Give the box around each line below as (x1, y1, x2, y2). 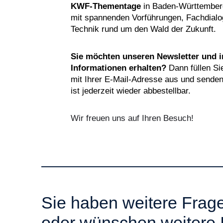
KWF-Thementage (71, 1, 141, 11)
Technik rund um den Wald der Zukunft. (71, 24, 216, 34)
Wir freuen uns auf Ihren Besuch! (71, 113, 194, 123)
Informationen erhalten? (71, 63, 166, 73)
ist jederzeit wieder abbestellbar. (71, 86, 191, 96)
